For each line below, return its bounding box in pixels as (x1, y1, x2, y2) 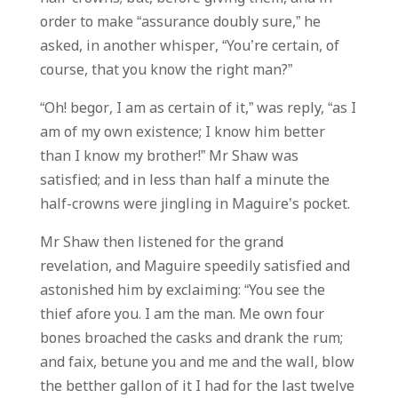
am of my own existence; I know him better (39, 123, 325, 142)
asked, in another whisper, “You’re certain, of (39, 37, 339, 56)
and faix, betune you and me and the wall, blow (39, 354, 354, 372)
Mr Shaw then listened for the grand (39, 234, 283, 252)
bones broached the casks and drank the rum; (39, 330, 343, 348)
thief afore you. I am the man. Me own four (39, 306, 324, 324)
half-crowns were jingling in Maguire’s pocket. (39, 195, 350, 214)
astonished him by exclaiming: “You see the (39, 282, 325, 300)
